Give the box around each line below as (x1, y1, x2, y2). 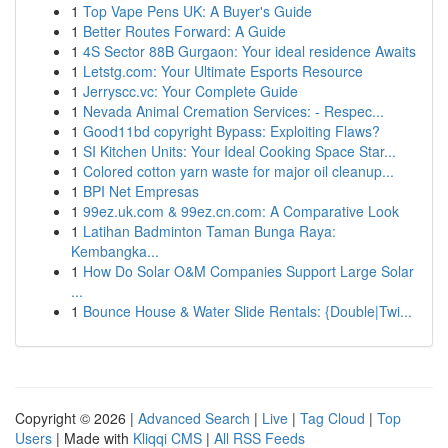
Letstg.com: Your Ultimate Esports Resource (83, 61, 363, 81)
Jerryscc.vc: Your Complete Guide (83, 81, 298, 101)
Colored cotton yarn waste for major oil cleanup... (83, 161, 394, 181)
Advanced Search (138, 408, 250, 428)
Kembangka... (71, 241, 159, 261)
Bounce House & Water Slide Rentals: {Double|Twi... (83, 301, 412, 321)
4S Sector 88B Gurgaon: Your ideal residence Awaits (83, 41, 416, 61)
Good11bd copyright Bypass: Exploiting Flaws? (83, 121, 380, 141)
